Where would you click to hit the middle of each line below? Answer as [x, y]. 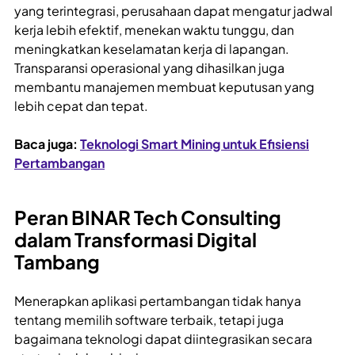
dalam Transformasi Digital [136, 240]
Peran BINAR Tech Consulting [148, 218]
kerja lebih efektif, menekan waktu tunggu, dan [154, 30]
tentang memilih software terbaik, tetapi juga [149, 320]
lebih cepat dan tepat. [81, 106]
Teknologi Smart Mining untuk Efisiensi [195, 144]
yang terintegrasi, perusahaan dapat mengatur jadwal [174, 11]
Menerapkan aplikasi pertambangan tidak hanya [158, 301]
